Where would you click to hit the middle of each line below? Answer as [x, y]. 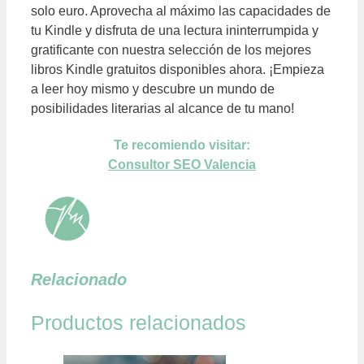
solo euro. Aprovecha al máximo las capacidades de [181, 11]
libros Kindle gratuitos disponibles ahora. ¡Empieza [178, 70]
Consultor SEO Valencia [182, 165]
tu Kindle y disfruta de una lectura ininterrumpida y [175, 31]
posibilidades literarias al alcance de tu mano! [162, 109]
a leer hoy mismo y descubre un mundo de [153, 89]
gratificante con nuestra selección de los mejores [171, 50]
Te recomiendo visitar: [182, 145]
